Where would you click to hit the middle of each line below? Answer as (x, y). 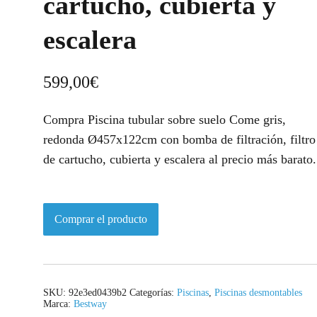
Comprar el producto (101, 219)
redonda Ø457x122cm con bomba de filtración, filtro (179, 139)
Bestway (90, 304)
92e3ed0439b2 (98, 293)
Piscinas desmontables (258, 293)
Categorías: (153, 293)
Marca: (58, 304)
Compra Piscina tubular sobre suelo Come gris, (165, 120)
